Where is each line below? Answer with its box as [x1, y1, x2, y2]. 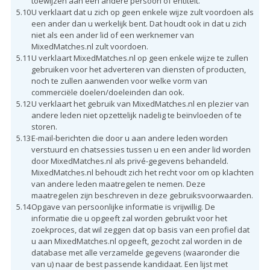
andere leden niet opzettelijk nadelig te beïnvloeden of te [31, 109, 242, 121]
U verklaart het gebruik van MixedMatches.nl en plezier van [31, 98, 249, 109]
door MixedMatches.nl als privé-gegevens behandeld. [31, 155, 228, 166]
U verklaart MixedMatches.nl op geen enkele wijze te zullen [31, 52, 248, 63]
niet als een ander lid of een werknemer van [31, 29, 194, 40]
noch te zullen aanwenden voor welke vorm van [31, 75, 207, 86]
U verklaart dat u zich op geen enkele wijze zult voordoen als [31, 6, 254, 17]
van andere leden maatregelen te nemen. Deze [31, 178, 206, 189]
